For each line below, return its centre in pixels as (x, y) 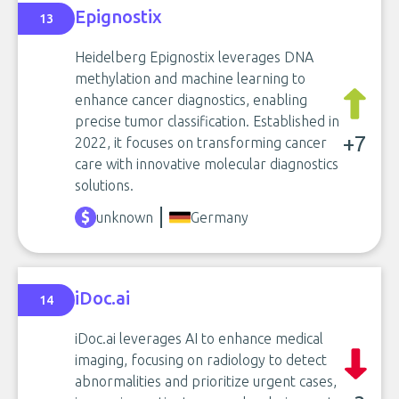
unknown (125, 217)
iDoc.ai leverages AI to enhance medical (199, 338)
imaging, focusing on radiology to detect (201, 360)
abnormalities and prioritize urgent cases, (206, 381)
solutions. (104, 185)
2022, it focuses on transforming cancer (201, 142)
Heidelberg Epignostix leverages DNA (194, 57)
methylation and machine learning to (190, 78)
